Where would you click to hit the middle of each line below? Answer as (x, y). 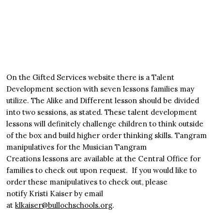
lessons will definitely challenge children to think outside (105, 124)
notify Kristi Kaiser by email (55, 194)
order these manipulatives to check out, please (87, 182)
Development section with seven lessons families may (101, 89)
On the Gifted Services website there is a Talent (91, 77)
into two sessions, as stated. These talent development (102, 112)
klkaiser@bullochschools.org (64, 205)
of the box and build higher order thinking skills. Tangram (107, 136)
